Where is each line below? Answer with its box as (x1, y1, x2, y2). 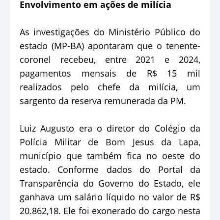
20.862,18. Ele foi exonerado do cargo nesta (20, 204, 200, 217)
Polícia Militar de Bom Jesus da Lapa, (20, 136, 200, 148)
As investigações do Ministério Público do (20, 26, 200, 38)
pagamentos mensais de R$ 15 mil (20, 67, 200, 79)
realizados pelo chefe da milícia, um (20, 81, 200, 93)
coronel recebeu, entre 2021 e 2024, (20, 53, 200, 65)
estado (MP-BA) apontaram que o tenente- (20, 39, 200, 52)
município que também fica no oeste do (20, 149, 200, 162)
